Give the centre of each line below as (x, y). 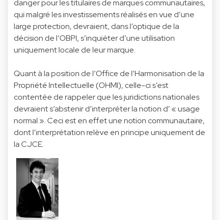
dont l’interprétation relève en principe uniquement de (110, 132)
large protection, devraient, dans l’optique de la (96, 26)
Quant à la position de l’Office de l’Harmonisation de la (109, 73)
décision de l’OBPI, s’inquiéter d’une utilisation (94, 38)
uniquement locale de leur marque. (75, 50)
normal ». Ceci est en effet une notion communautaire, (109, 120)
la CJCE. (29, 144)
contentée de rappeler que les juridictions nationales (107, 97)
